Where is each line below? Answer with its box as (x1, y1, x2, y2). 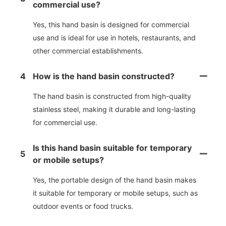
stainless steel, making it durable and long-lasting (33, 105, 196, 114)
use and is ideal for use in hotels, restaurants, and (33, 33, 196, 42)
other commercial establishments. (33, 46, 143, 55)
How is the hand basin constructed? (33, 71, 175, 82)
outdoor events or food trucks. (33, 202, 133, 211)
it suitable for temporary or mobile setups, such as (33, 189, 198, 198)
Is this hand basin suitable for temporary (33, 143, 192, 153)
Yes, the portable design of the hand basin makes (33, 176, 196, 185)
